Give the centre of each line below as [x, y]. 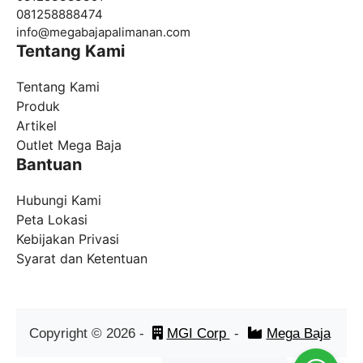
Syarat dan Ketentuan [82, 258]
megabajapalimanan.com [120, 32]
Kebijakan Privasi [68, 239]
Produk [38, 106]
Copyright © [67, 333]
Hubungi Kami [59, 200]
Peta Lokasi [52, 219]
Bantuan [49, 164]
